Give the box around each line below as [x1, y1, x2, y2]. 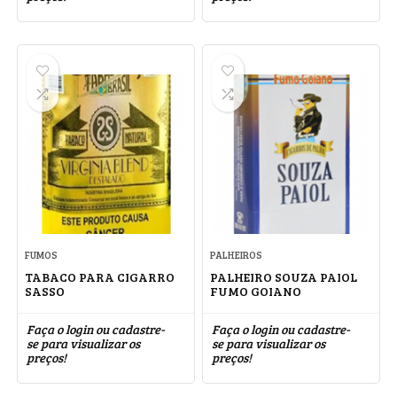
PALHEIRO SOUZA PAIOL [210, 269, 358, 285]
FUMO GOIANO [210, 283, 302, 300]
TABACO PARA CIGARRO [25, 269, 175, 285]
